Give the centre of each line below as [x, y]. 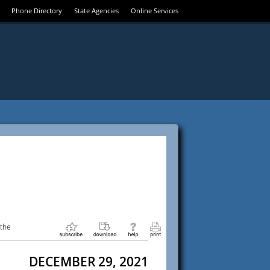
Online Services [155, 11]
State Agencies [96, 11]
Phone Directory [37, 11]
